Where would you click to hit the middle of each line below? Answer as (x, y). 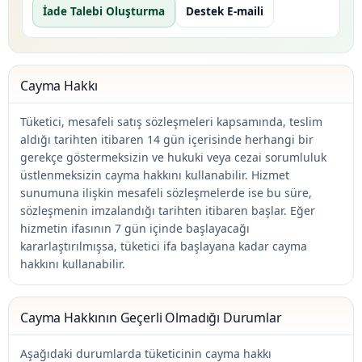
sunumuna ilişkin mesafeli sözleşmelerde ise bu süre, (166, 193)
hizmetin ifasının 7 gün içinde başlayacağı (135, 228)
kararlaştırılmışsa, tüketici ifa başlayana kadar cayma (164, 246)
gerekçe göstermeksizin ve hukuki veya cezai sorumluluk (173, 157)
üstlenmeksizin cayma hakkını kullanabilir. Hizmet (155, 175)
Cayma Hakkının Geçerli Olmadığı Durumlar (151, 318)
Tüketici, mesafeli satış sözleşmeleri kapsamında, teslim (171, 122)
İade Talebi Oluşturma (104, 11)
